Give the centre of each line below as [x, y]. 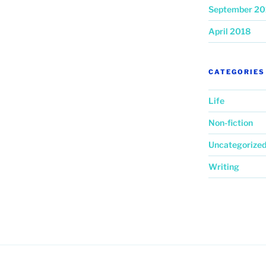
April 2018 [229, 31]
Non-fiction [230, 123]
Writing [224, 167]
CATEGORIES [236, 72]
